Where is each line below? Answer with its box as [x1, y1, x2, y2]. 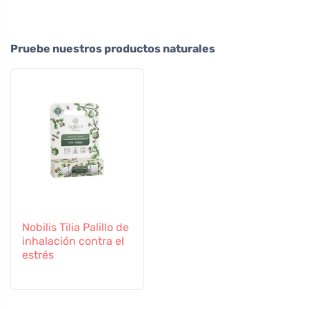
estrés [22, 248, 54, 262]
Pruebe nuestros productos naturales [10, 42, 215, 56]
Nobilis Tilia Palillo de [22, 221, 129, 235]
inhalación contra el [22, 235, 124, 248]
